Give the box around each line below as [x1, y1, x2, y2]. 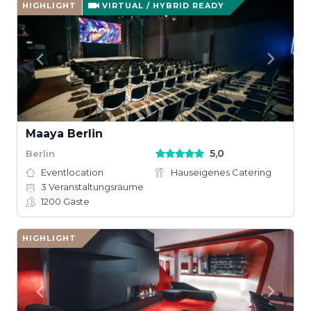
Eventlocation [41, 167, 103, 178]
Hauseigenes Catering [171, 167, 271, 178]
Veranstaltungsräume [47, 181, 144, 192]
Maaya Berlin [26, 127, 103, 140]
